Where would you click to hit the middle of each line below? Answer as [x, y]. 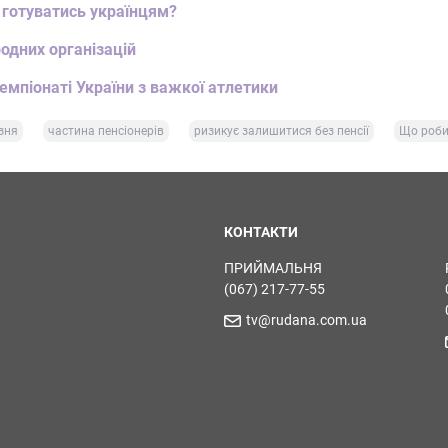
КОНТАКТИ [261, 232]
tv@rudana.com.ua [306, 320]
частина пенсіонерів [106, 131]
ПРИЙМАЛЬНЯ [273, 268]
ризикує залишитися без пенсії [281, 131]
